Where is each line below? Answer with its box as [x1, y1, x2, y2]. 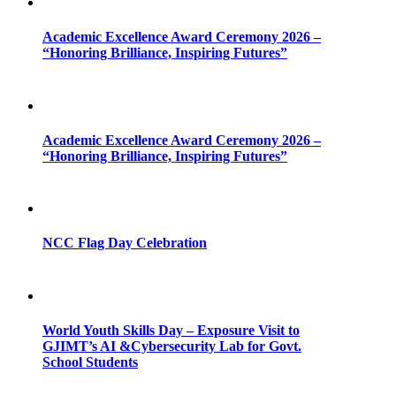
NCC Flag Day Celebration [42, 235, 207, 251]
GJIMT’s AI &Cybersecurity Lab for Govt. [42, 338, 301, 354]
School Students [42, 354, 138, 369]
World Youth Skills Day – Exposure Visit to [42, 322, 300, 338]
